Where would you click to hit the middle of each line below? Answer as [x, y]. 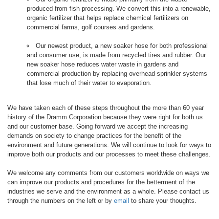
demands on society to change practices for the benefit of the [94, 136]
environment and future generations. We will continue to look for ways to [109, 145]
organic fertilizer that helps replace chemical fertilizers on [108, 18]
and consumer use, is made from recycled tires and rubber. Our [116, 55]
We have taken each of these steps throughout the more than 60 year [106, 108]
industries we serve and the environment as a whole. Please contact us [108, 191]
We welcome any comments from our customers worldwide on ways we [108, 173]
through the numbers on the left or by [61, 201]
